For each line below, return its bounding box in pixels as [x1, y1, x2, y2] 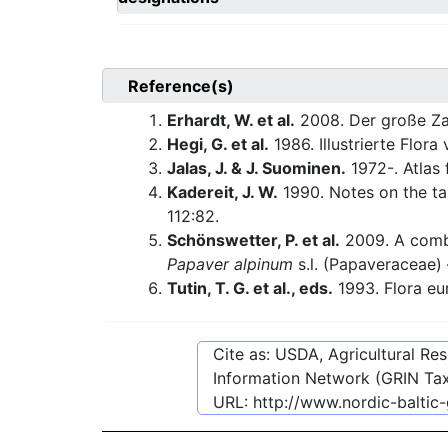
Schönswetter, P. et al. [167, 230, 340, 251]
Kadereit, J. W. [167, 182, 278, 203]
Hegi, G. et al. [167, 134, 269, 155]
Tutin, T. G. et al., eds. [167, 278, 333, 299]
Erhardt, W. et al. [167, 110, 295, 131]
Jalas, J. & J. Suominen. [167, 158, 346, 179]
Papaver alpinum [167, 254, 293, 275]
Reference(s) [128, 76, 234, 97]
